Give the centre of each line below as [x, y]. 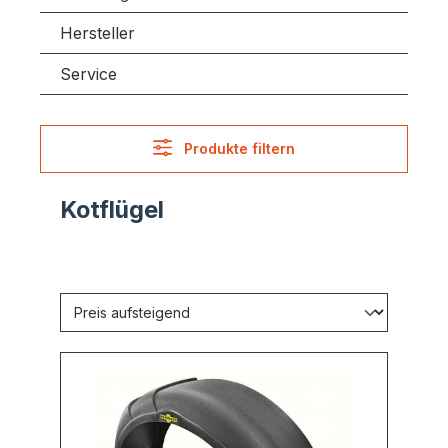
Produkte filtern [240, 148]
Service [88, 74]
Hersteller [97, 33]
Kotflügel [112, 209]
